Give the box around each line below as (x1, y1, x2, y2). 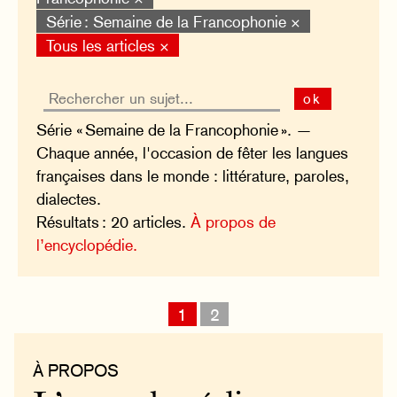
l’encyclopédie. (36, 236, 138, 255)
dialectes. (36, 190, 102, 209)
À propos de (191, 213, 276, 232)
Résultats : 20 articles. (36, 213, 191, 232)
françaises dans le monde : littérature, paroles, (36, 167, 350, 186)
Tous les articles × (45, 35, 169, 55)
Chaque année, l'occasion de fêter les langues (36, 144, 349, 163)
